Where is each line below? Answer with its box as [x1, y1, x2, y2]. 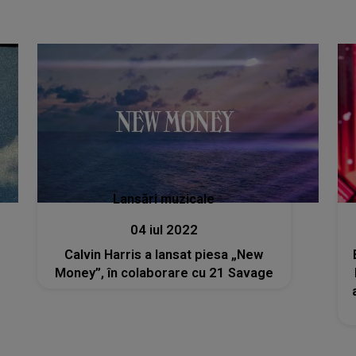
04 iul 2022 [130, 222, 198, 238]
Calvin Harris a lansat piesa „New [64, 246, 264, 262]
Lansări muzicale [113, 191, 215, 207]
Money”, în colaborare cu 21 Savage [54, 265, 273, 281]
